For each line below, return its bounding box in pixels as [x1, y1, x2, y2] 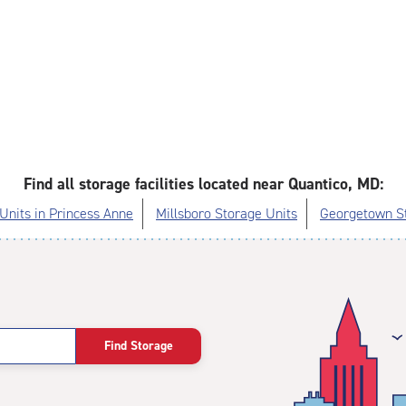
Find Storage [104, 337, 173, 355]
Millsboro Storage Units [156, 204, 297, 223]
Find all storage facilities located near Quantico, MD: [23, 173, 383, 195]
